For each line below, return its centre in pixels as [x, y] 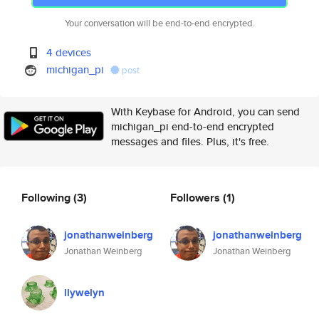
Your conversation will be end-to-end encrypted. [159, 23]
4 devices [69, 52]
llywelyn [84, 293]
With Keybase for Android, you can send [205, 111]
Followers [197, 197]
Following [47, 197]
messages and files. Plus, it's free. [190, 141]
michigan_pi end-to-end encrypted [193, 126]
